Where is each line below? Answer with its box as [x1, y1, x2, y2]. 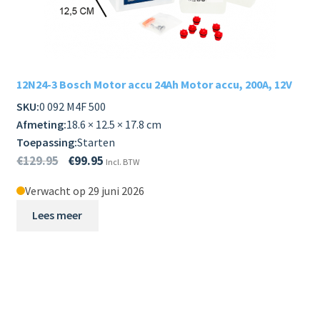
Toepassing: [16, 134, 77, 149]
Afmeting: [16, 116, 66, 131]
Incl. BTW [105, 156, 139, 167]
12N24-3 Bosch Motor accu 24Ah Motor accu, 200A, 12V [16, 76, 292, 91]
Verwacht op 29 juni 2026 [24, 183, 144, 198]
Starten [76, 134, 115, 149]
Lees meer [32, 208, 83, 223]
